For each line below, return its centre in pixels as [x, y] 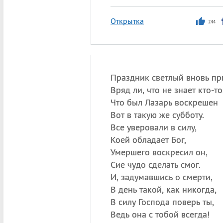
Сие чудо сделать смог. [155, 165]
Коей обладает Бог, [148, 140]
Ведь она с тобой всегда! [160, 214]
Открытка [127, 21]
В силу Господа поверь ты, [162, 202]
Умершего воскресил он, [159, 152]
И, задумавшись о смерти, [161, 177]
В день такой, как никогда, [163, 189]
